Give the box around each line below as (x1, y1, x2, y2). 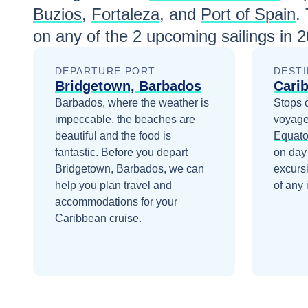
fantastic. (55, 146, 101, 159)
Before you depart (101, 146, 188, 159)
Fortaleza (91, 5, 159, 24)
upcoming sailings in (142, 27, 297, 46)
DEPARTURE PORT (55, 65, 156, 77)
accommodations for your (55, 196, 177, 208)
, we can (164, 163, 204, 175)
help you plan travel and (55, 179, 172, 192)
